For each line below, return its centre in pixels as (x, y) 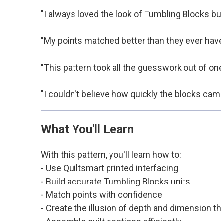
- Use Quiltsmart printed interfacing (109, 168)
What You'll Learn (87, 129)
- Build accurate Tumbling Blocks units (115, 181)
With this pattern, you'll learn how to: (111, 154)
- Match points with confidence (101, 194)
